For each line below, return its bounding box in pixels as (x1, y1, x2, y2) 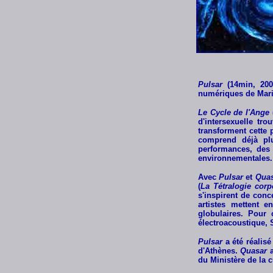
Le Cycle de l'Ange (198, 108, 269, 117)
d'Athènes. (198, 246, 241, 255)
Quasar (240, 246, 268, 255)
